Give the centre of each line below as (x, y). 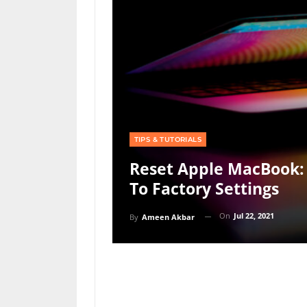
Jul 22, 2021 (254, 216)
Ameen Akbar (168, 217)
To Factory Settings (204, 189)
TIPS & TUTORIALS (168, 140)
